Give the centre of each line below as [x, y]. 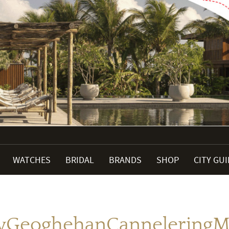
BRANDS [125, 160]
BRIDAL [80, 160]
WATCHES [32, 160]
